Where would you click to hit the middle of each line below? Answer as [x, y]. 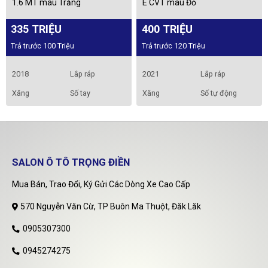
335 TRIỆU [36, 29]
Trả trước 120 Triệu [173, 46]
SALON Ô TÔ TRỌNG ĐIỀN [71, 162]
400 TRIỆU [167, 29]
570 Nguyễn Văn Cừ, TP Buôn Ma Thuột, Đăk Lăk [111, 206]
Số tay [80, 93]
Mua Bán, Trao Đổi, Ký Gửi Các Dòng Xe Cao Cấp [101, 184]
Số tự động [219, 93]
